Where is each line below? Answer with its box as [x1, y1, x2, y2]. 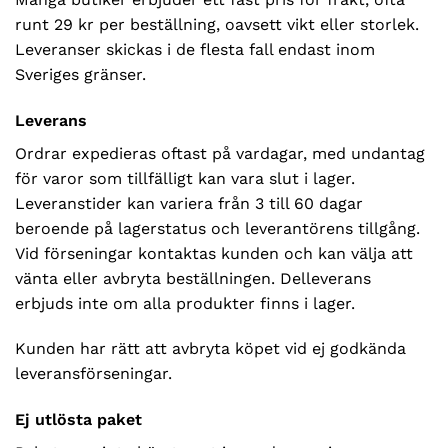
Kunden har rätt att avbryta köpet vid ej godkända [15, 339, 406, 359]
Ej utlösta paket [15, 410, 142, 430]
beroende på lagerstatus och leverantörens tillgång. [15, 218, 420, 238]
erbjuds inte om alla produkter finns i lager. [15, 293, 355, 313]
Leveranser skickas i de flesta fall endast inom [15, 39, 375, 59]
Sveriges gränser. [15, 64, 146, 84]
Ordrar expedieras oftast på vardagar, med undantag [15, 143, 425, 163]
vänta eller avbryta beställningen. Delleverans [15, 268, 371, 288]
